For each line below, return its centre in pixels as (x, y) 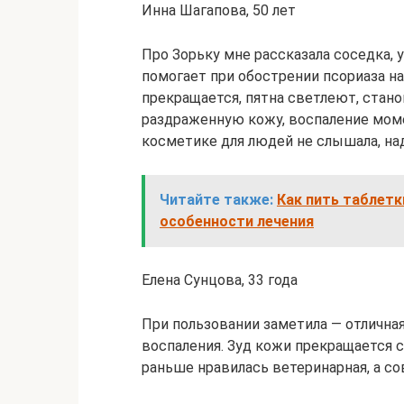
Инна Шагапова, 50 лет (219, 10)
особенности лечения (237, 221)
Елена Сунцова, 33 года (220, 280)
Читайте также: (216, 200)
